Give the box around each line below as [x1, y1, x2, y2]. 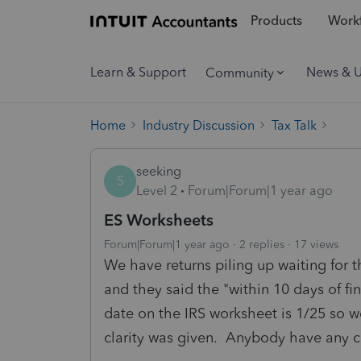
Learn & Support [90, 64, 186, 80]
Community [205, 64, 274, 81]
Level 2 [136, 182, 177, 198]
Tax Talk [272, 117, 317, 133]
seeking [136, 163, 181, 179]
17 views [294, 237, 338, 251]
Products [250, 13, 302, 29]
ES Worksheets [104, 210, 214, 230]
